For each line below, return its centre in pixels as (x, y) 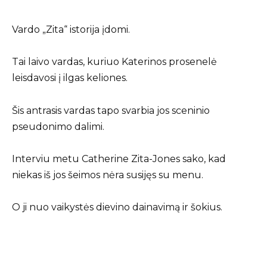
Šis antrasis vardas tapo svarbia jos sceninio (111, 110)
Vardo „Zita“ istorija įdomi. (71, 30)
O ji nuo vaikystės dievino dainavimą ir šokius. (117, 207)
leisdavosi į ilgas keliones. (70, 78)
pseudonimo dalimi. (58, 126)
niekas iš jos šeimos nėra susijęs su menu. (108, 175)
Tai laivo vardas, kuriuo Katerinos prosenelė (114, 62)
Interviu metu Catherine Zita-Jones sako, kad (119, 159)
